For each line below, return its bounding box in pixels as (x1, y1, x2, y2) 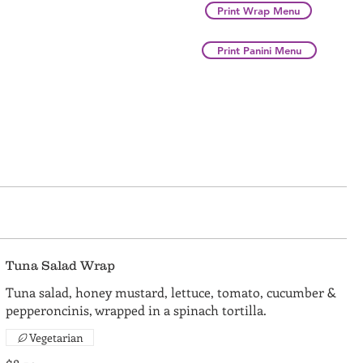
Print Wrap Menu (217, 4, 300, 17)
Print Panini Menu (217, 44, 301, 57)
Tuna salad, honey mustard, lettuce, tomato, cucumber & (5, 284, 336, 301)
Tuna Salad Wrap (5, 258, 115, 272)
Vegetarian (28, 330, 83, 345)
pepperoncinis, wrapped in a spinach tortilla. (5, 301, 267, 318)
